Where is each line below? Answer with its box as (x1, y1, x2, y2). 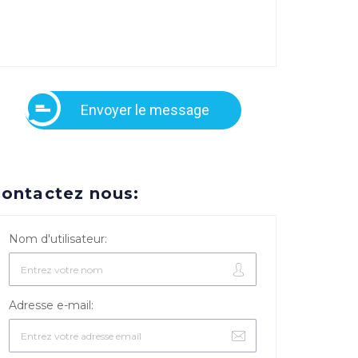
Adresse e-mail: (9, 298, 93, 312)
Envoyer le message (80, 101, 209, 118)
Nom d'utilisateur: (9, 232, 107, 246)
